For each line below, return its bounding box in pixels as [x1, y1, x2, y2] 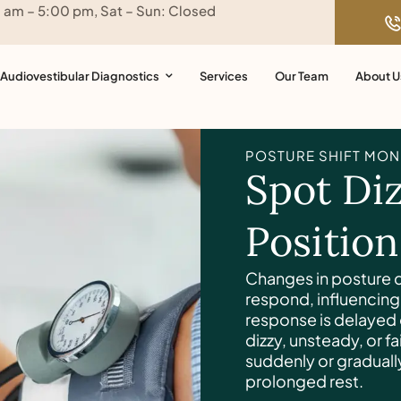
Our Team [274, 69, 328, 83]
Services [199, 69, 248, 83]
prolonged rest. [245, 371, 363, 391]
